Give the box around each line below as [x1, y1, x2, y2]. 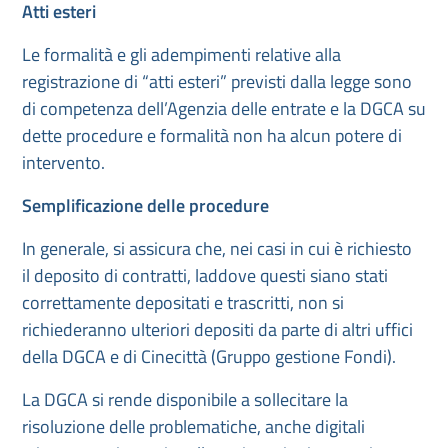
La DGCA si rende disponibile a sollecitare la [22, 386, 348, 413]
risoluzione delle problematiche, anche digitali [22, 413, 365, 440]
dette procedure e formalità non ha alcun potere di [22, 122, 402, 149]
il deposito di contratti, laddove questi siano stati [22, 262, 388, 289]
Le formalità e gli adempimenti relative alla [22, 41, 341, 68]
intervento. [22, 149, 105, 176]
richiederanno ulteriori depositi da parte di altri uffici [22, 316, 413, 343]
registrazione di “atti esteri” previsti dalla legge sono [22, 68, 412, 95]
